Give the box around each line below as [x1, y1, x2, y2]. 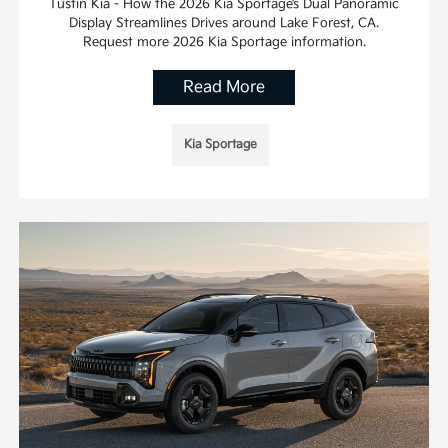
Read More [183, 77, 265, 97]
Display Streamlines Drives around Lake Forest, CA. [69, 14, 379, 31]
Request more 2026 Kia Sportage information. [82, 33, 366, 50]
